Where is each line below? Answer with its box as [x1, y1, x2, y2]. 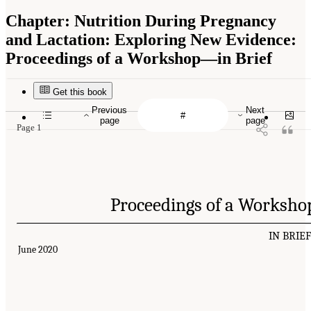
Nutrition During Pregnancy [70, 11, 276, 30]
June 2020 [18, 244, 58, 256]
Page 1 [17, 122, 42, 133]
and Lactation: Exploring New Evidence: [6, 30, 296, 49]
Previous [92, 105, 128, 116]
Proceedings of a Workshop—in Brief [6, 49, 272, 67]
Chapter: [6, 11, 70, 30]
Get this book [53, 86, 107, 97]
